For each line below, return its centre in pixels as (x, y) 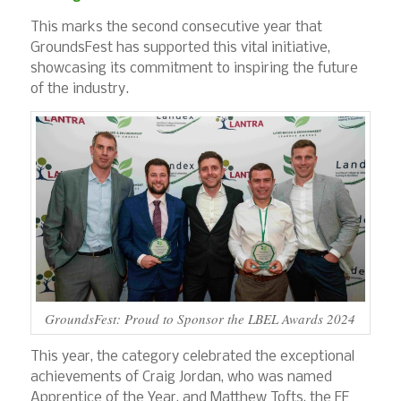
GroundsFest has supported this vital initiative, (180, 47)
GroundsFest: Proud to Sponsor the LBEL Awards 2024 (200, 318)
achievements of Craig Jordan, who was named (181, 377)
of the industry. (79, 89)
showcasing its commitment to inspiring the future (194, 68)
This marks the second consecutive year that (176, 27)
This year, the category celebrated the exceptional (192, 356)
